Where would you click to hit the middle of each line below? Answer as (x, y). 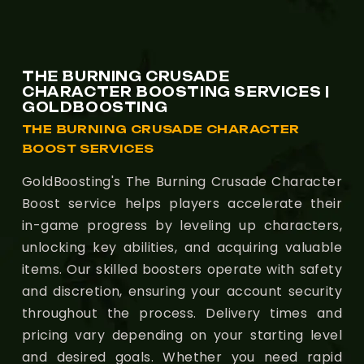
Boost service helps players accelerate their (182, 203)
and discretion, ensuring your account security (182, 291)
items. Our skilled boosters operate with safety (182, 269)
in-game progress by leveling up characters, (182, 225)
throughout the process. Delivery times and (182, 313)
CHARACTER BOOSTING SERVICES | (176, 91)
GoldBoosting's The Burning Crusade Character (182, 181)
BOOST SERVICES (88, 148)
